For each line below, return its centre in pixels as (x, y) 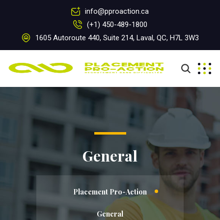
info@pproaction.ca (117, 11)
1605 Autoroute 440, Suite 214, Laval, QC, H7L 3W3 (116, 38)
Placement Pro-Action (110, 192)
